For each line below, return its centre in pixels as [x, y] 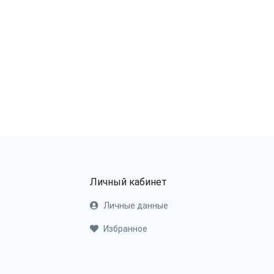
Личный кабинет [129, 182]
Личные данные [136, 206]
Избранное [126, 229]
